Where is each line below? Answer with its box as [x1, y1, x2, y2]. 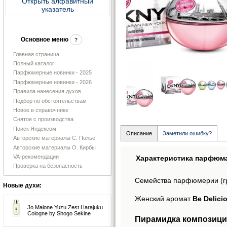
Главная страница [13, 51, 59, 57]
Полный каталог [13, 60, 54, 67]
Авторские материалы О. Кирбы [13, 144, 96, 150]
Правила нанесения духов [13, 88, 81, 95]
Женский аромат [135, 194, 193, 203]
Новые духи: [3, 182, 42, 190]
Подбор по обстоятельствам [13, 97, 87, 104]
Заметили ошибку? [163, 130, 212, 137]
